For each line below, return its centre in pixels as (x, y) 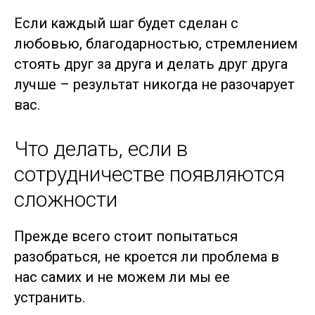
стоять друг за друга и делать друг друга (151, 64)
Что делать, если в (101, 149)
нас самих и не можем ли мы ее (122, 277)
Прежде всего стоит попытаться (126, 236)
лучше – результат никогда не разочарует (154, 84)
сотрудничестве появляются (149, 174)
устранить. (50, 297)
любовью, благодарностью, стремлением (156, 44)
